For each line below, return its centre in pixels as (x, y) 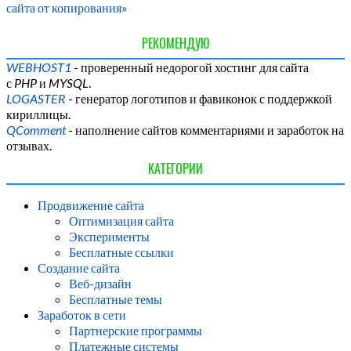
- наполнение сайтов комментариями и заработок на (205, 130)
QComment (36, 130)
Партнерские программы (136, 331)
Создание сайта (79, 268)
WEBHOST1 (39, 67)
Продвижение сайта (91, 205)
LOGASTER (36, 99)
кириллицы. (38, 114)
